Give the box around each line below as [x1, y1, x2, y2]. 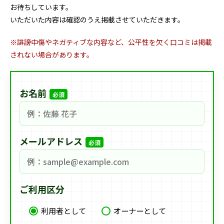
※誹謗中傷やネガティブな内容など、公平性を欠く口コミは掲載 [10, 37, 212, 47]
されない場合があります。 [10, 49, 93, 59]
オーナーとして [113, 204, 166, 216]
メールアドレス [19, 134, 82, 147]
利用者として [40, 204, 86, 216]
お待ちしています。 [10, 2, 72, 12]
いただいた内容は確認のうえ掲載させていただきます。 [10, 14, 184, 24]
